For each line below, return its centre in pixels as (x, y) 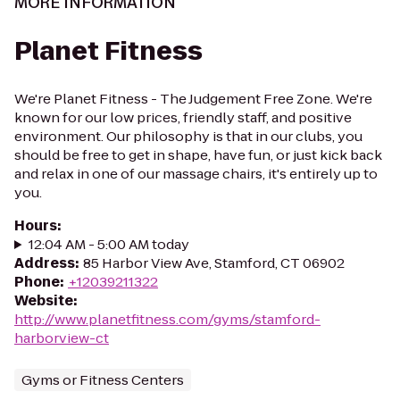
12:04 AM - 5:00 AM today (108, 244)
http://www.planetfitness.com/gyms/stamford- (167, 319)
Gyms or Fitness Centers (103, 380)
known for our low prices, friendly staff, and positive (183, 117)
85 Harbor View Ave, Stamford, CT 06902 (214, 263)
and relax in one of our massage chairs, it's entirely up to (196, 174)
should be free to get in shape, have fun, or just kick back (198, 155)
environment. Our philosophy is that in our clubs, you (188, 136)
